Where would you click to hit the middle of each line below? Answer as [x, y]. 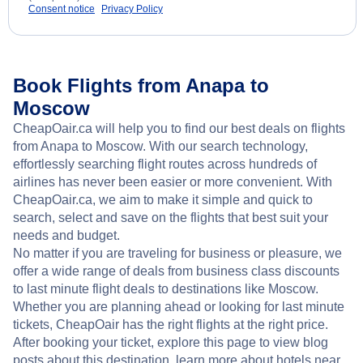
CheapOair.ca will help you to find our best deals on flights [179, 129]
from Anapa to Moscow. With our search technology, [160, 147]
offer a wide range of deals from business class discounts [176, 271]
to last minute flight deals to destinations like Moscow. [166, 289]
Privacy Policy [132, 9]
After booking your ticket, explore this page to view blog [171, 343]
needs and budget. [66, 236]
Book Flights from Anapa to [141, 86]
